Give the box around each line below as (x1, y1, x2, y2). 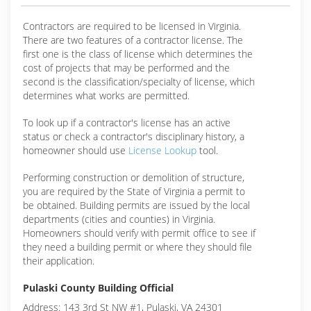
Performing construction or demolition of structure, (23, 171, 244, 184)
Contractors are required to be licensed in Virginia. (23, 19, 241, 33)
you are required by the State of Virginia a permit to (23, 185, 245, 198)
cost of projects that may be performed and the (23, 61, 230, 74)
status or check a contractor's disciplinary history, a (23, 130, 244, 143)
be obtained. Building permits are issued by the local (23, 199, 250, 212)
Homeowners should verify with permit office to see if (23, 226, 255, 239)
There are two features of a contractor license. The (23, 33, 243, 47)
